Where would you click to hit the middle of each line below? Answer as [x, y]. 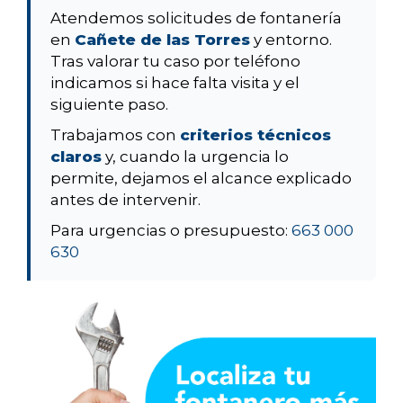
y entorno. [291, 40]
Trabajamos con [115, 135]
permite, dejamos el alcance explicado [201, 179]
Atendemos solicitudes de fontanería [196, 18]
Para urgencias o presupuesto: [171, 231]
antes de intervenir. [125, 200]
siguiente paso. [109, 105]
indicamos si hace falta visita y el [175, 83]
